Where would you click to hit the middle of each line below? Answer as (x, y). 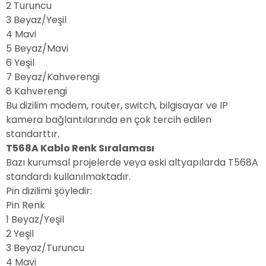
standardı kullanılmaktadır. (68, 177)
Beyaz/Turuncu (49, 248)
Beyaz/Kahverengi (57, 77)
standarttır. (33, 134)
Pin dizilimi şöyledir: (49, 191)
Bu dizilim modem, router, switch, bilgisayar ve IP (117, 106)
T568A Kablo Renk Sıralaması (80, 148)
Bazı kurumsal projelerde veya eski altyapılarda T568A (132, 163)
